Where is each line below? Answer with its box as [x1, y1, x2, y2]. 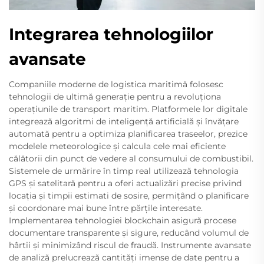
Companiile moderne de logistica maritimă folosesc [9, 78, 223, 90]
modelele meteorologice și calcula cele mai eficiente [9, 140, 226, 151]
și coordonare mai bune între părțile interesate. [9, 202, 203, 213]
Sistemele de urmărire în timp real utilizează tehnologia [9, 165, 239, 176]
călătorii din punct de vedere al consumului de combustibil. [9, 153, 253, 164]
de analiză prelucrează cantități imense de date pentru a [9, 252, 239, 263]
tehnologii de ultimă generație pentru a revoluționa [9, 91, 221, 102]
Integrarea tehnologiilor [9, 24, 213, 44]
